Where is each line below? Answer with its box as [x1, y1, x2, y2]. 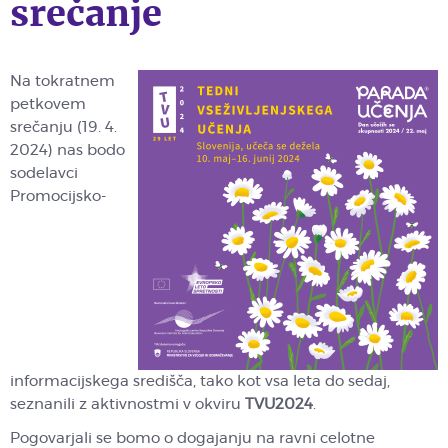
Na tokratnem [10, 74, 115, 89]
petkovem [10, 97, 86, 112]
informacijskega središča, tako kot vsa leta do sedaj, [10, 374, 390, 389]
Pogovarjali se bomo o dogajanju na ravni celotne [10, 431, 375, 446]
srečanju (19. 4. [10, 120, 117, 135]
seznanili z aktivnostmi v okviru [10, 397, 245, 412]
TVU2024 [245, 397, 313, 412]
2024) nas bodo [10, 143, 125, 158]
